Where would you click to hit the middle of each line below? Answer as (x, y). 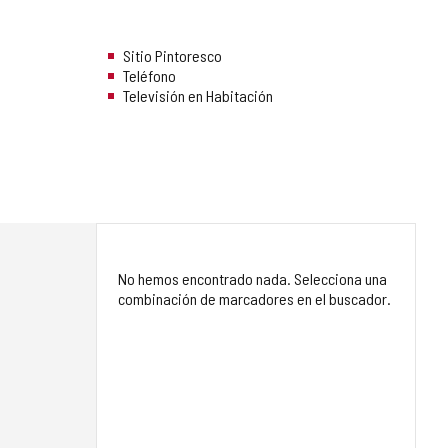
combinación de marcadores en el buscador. (254, 299)
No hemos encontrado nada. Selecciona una (252, 279)
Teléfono (149, 76)
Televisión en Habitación (198, 96)
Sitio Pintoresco (172, 56)
